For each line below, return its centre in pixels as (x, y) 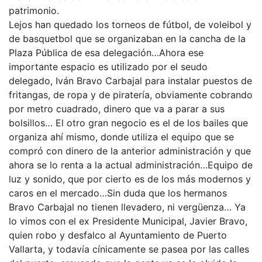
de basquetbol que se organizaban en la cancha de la (127, 39)
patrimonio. (34, 11)
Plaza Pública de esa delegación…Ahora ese (106, 53)
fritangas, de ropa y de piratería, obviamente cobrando (131, 95)
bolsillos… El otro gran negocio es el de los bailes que (128, 123)
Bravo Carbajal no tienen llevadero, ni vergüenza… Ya (127, 207)
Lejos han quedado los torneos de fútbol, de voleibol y (130, 25)
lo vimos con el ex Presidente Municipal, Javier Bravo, (128, 221)
